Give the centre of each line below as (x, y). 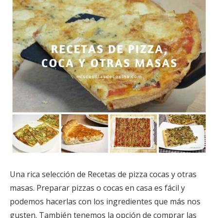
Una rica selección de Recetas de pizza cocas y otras (103, 174)
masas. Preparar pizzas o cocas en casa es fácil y (97, 188)
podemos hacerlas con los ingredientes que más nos (105, 202)
